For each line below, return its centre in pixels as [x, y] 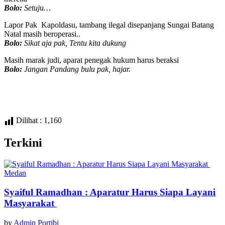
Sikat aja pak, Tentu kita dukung [74, 43]
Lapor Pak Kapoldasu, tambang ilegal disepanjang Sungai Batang [109, 25]
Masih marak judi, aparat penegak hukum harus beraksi [91, 60]
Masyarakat [30, 203]
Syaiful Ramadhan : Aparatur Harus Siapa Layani [110, 192]
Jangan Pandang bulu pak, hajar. [76, 69]
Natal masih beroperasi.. [42, 34]
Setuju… [36, 8]
